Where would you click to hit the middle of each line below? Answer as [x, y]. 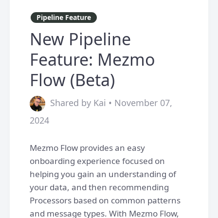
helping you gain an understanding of [103, 174]
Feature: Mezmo [92, 59]
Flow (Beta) [72, 80]
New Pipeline [80, 39]
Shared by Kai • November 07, [111, 103]
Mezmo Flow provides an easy [87, 148]
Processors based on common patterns [105, 200]
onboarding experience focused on [97, 161]
